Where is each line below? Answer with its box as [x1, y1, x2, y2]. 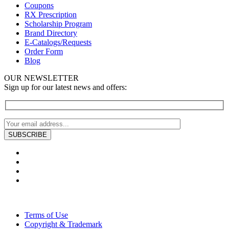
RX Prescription [25, 10, 77, 19]
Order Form [25, 47, 63, 56]
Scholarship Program [25, 19, 92, 28]
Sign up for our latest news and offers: [4, 83, 127, 91]
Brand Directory [25, 29, 77, 37]
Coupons [25, 1, 54, 10]
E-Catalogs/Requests [25, 38, 91, 47]
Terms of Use [25, 210, 68, 219]
